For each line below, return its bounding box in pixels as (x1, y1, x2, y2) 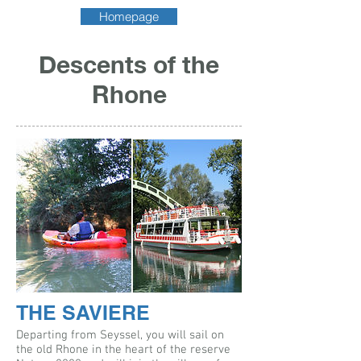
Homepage (99, 9, 159, 24)
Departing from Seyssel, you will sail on (16, 328, 224, 343)
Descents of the (39, 50, 219, 79)
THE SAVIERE (16, 301, 150, 326)
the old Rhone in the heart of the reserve (16, 342, 230, 358)
